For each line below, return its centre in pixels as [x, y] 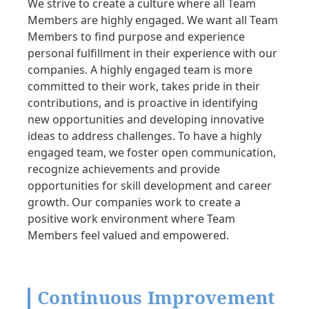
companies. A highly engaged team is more [140, 70]
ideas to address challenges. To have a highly [144, 136]
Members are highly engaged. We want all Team [153, 20]
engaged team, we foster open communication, [152, 153]
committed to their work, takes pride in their [144, 87]
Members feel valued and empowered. [128, 236]
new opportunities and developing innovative [146, 120]
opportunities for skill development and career [150, 186]
